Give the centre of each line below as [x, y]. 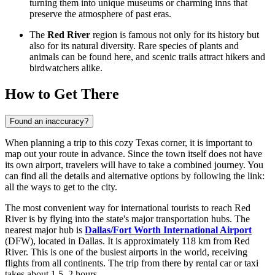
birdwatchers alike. [66, 68]
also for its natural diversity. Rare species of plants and [134, 46]
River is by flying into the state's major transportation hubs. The [127, 219]
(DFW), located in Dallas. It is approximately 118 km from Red [127, 241]
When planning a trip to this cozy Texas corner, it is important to [129, 142]
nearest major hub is [45, 230]
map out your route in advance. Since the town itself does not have [134, 153]
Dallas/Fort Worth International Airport [168, 230]
